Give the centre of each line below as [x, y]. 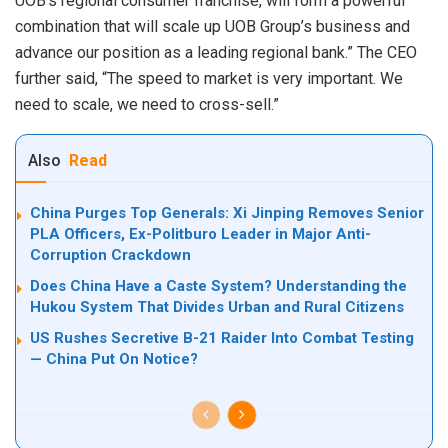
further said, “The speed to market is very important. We [209, 79]
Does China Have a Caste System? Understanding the [218, 286]
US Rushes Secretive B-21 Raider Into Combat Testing [222, 338]
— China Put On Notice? [114, 359]
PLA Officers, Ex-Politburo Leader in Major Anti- [200, 234]
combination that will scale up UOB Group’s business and [212, 27]
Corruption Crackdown [110, 255]
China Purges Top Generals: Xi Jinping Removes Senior [227, 213]
